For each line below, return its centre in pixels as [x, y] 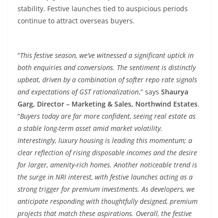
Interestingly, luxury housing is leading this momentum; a [105, 140]
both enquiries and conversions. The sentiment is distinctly [107, 67]
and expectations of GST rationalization [78, 92]
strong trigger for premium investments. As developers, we [106, 189]
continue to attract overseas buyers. [76, 21]
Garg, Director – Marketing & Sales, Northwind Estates [108, 104]
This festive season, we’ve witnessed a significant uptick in [107, 55]
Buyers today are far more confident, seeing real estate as [108, 116]
